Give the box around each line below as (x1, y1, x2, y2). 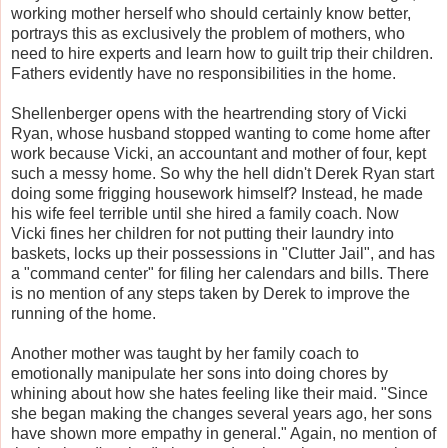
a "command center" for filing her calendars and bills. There (11, 264, 429, 282)
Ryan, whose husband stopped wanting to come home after (11, 124, 430, 142)
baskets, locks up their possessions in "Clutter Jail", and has (11, 244, 435, 262)
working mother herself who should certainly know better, (11, 4, 411, 22)
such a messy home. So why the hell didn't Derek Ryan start (11, 164, 434, 182)
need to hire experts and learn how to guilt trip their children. (11, 44, 433, 62)
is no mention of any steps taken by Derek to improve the (11, 284, 410, 302)
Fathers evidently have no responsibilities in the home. (11, 64, 396, 82)
